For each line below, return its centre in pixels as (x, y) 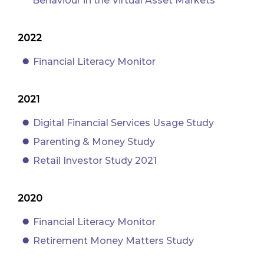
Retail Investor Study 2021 (95, 160)
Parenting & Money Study (94, 141)
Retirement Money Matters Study (113, 240)
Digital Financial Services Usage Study (123, 123)
